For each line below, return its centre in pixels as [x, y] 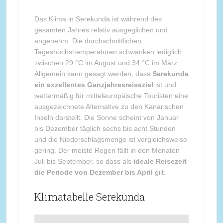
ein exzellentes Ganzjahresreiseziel [94, 84]
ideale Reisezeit [160, 161]
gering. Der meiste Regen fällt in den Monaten [107, 150]
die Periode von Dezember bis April [93, 172]
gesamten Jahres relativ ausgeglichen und [101, 30]
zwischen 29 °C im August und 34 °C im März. [107, 62]
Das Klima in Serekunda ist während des [98, 19]
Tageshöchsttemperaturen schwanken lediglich [108, 52]
